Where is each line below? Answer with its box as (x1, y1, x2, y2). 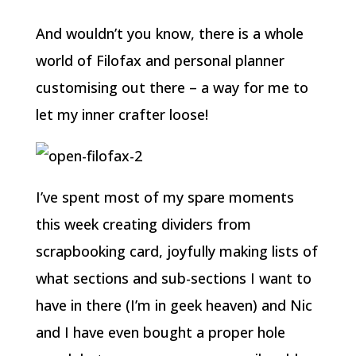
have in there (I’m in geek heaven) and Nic (35, 296, 312, 315)
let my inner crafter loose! (35, 105, 208, 124)
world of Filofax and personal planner (35, 51, 284, 70)
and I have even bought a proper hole (35, 323, 285, 342)
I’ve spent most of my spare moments (35, 188, 294, 207)
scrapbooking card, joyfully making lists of (35, 242, 318, 261)
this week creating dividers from (35, 215, 251, 234)
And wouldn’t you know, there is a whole (35, 24, 304, 43)
